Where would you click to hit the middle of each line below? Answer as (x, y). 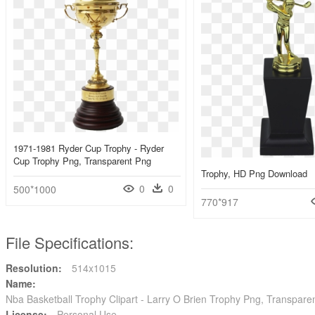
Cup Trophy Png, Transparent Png (82, 161)
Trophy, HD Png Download (254, 174)
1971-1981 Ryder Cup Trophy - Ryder (89, 148)
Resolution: (34, 268)
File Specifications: (70, 243)
